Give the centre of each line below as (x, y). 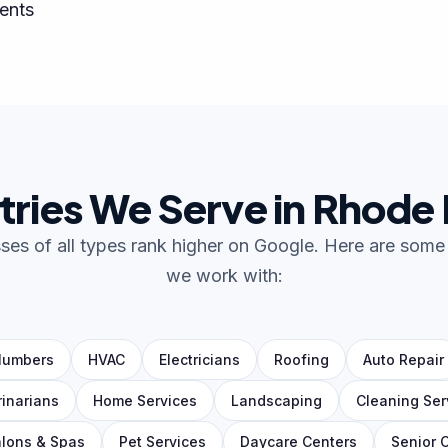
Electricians (199, 359)
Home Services (144, 400)
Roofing (301, 359)
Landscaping (276, 400)
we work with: (224, 275)
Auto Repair (403, 359)
